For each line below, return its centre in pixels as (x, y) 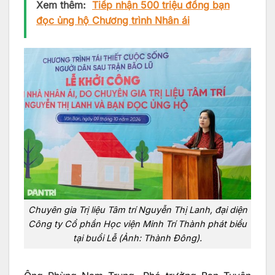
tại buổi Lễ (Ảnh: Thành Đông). (137, 238)
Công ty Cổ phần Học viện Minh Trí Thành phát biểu (137, 224)
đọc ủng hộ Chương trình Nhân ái (113, 20)
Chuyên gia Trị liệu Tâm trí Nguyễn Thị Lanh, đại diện (137, 210)
